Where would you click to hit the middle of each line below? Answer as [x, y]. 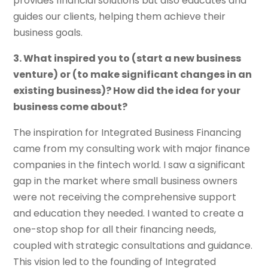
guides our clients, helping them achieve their [120, 17]
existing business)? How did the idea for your [127, 91]
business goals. [48, 33]
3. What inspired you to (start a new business [127, 59]
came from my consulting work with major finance [132, 149]
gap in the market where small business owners [126, 181]
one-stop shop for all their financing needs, [115, 230]
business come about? [71, 107]
